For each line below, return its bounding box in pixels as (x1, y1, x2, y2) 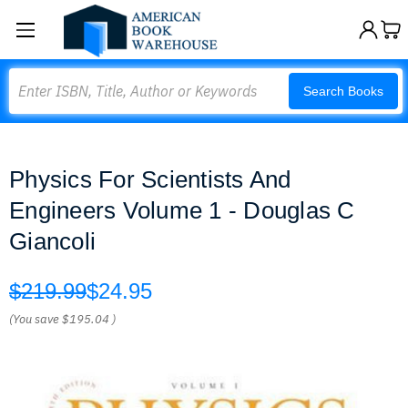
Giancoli (9, 228, 96, 255)
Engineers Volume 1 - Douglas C (9, 197, 355, 224)
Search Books (303, 84, 383, 98)
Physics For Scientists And (9, 166, 291, 193)
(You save (9, 311, 59, 327)
